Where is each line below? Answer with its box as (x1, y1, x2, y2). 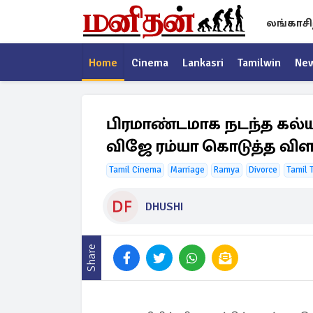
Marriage (170, 164, 205, 175)
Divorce (249, 164, 277, 175)
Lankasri (182, 56, 224, 70)
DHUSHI (145, 199, 183, 214)
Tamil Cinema (109, 164, 161, 175)
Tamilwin (238, 56, 281, 70)
